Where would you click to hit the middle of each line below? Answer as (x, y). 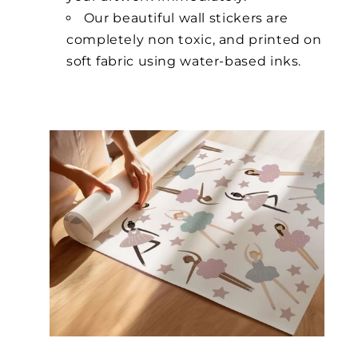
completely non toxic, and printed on (194, 40)
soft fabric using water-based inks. (184, 62)
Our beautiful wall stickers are (186, 18)
